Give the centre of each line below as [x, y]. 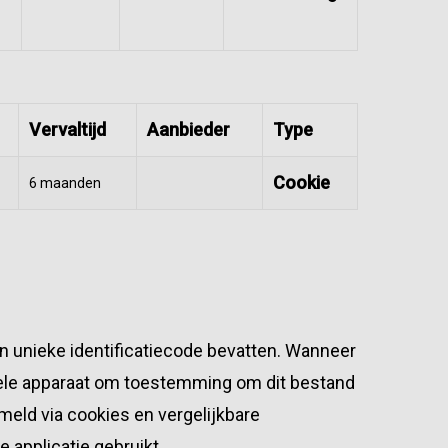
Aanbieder [188, 129]
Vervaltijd [67, 129]
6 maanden [65, 183]
